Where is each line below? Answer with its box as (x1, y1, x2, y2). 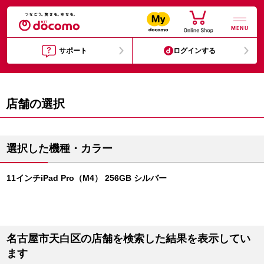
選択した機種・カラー (6, 143, 113, 154)
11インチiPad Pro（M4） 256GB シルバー (6, 173, 167, 183)
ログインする (173, 47, 216, 55)
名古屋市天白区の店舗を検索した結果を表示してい (6, 233, 250, 245)
